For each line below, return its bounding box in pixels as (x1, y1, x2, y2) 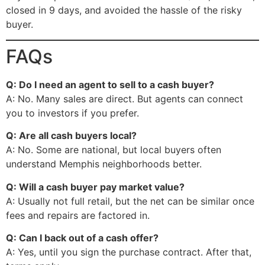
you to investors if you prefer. (6, 107, 139, 119)
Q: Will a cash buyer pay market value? (6, 180, 185, 193)
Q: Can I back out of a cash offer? (6, 232, 159, 244)
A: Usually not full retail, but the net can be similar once (6, 195, 254, 207)
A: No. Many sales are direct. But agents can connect (6, 93, 243, 105)
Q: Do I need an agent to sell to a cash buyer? (6, 79, 214, 91)
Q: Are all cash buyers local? (6, 130, 137, 142)
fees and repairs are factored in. (6, 209, 150, 221)
